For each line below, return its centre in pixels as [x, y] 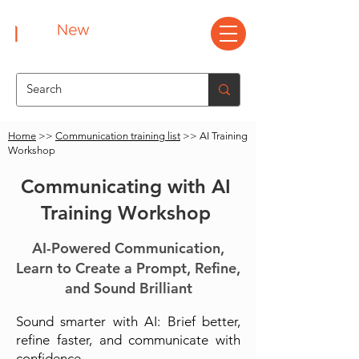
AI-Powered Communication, [128, 248]
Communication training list [118, 136]
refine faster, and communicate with [128, 340]
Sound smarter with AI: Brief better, [128, 321]
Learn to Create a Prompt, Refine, [128, 268]
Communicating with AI [125, 186]
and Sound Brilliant [128, 288]
